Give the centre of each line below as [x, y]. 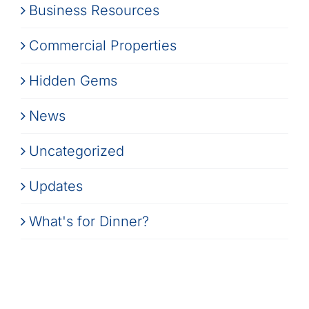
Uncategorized [76, 151]
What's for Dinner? [89, 221]
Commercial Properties [102, 45]
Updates [56, 186]
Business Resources [94, 10]
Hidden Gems [73, 80]
